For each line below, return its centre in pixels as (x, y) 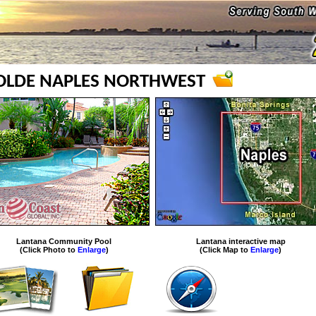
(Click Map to (225, 250)
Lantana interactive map (241, 241)
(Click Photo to (48, 250)
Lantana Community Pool (64, 241)
